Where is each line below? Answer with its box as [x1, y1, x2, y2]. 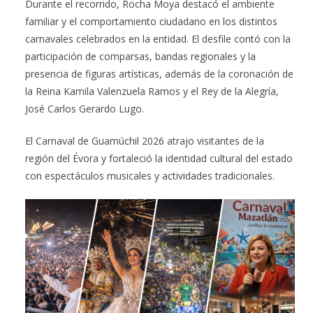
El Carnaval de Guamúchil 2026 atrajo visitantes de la [25, 133, 264, 147]
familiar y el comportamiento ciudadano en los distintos [25, 14, 277, 28]
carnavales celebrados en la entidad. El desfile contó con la [25, 31, 291, 45]
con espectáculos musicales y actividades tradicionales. [25, 168, 275, 182]
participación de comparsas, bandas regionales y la [25, 49, 256, 63]
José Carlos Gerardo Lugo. [25, 101, 144, 115]
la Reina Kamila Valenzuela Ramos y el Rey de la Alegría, [25, 84, 279, 98]
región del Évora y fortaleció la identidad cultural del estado [25, 151, 293, 165]
